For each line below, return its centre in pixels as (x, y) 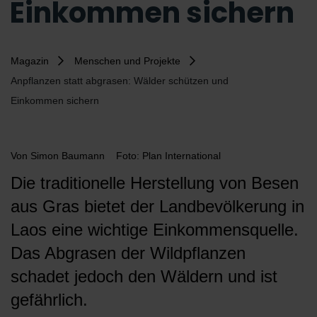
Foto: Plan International (168, 156)
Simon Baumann (69, 156)
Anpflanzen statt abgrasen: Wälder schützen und (120, 81)
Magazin (30, 61)
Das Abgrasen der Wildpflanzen (128, 253)
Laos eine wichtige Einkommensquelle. (155, 230)
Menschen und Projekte (127, 61)
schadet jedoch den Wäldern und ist (144, 277)
